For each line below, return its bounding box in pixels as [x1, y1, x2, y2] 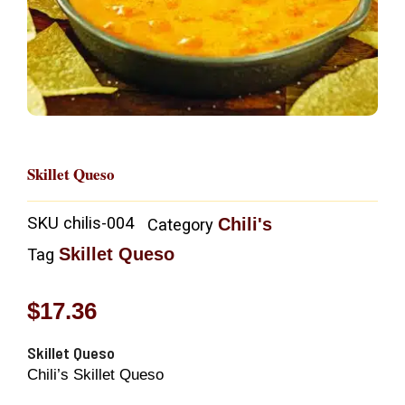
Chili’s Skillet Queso [27, 365, 164, 383]
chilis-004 [63, 213, 134, 233]
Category [147, 215, 213, 235]
